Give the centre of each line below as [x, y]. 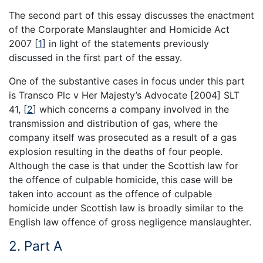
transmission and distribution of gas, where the [113, 124]
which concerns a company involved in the [133, 109]
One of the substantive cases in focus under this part [127, 81]
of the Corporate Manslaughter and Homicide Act [119, 30]
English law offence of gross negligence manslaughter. [130, 222]
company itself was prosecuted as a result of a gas [123, 138]
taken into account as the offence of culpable [110, 194]
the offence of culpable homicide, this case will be [121, 180]
